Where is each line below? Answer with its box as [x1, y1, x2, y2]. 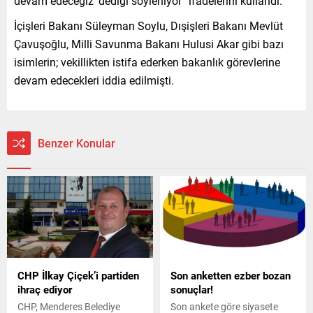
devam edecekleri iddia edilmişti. [14, 72, 174, 87]
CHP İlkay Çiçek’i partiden [17, 268, 139, 283]
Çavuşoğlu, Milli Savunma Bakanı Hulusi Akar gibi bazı [14, 36, 284, 51]
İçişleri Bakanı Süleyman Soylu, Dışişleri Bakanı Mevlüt [14, 17, 283, 33]
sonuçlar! [170, 282, 213, 297]
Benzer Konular [38, 135, 115, 150]
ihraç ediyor [17, 282, 72, 297]
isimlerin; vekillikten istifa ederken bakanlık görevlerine [14, 54, 280, 69]
